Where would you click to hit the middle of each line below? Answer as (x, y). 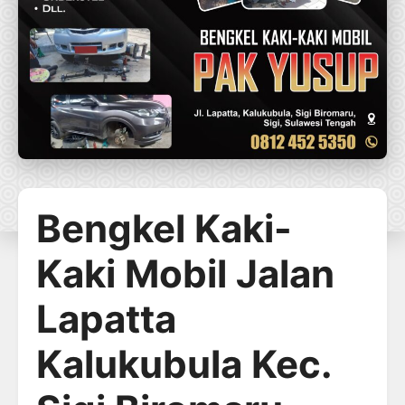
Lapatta (106, 318)
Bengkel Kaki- (164, 228)
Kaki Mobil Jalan (185, 273)
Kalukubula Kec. (184, 363)
